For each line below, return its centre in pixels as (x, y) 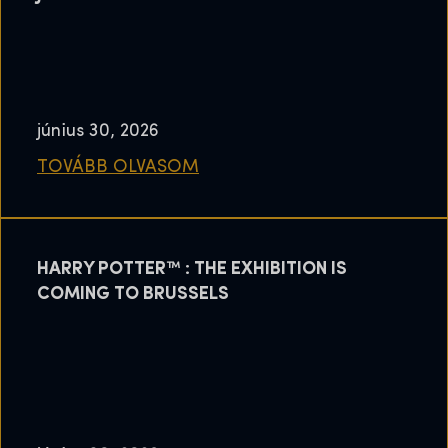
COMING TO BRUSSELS (133, 295)
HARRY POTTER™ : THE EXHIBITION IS (192, 270)
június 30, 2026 (98, 132)
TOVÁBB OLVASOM (118, 168)
